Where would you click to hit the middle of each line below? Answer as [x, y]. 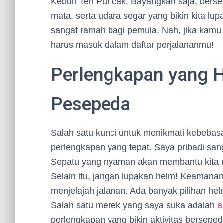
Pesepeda [91, 104]
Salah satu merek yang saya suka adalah [134, 205]
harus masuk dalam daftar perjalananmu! [132, 45]
